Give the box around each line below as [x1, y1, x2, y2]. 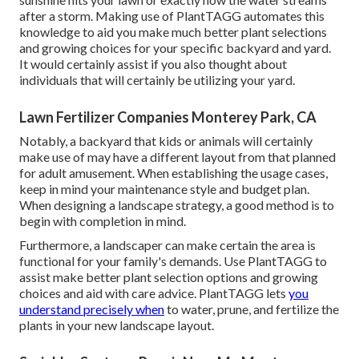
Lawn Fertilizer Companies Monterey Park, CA [19, 108, 317, 127]
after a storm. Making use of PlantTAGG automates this [19, 8, 325, 24]
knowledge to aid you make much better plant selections [19, 24, 327, 40]
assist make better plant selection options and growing [19, 269, 318, 285]
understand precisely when [19, 301, 164, 317]
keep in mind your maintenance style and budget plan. [19, 181, 309, 197]
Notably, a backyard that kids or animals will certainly [19, 133, 313, 149]
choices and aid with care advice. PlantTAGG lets [19, 285, 288, 301]
